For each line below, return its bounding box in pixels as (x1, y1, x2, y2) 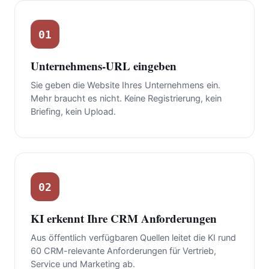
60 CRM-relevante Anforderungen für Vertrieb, (31, 246, 216, 257)
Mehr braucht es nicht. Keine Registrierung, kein (31, 93, 222, 104)
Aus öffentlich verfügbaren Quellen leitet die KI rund (31, 232, 236, 244)
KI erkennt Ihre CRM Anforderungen (31, 210, 217, 227)
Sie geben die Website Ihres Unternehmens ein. (31, 80, 220, 91)
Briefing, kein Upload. (31, 106, 116, 118)
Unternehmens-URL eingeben (31, 58, 177, 74)
